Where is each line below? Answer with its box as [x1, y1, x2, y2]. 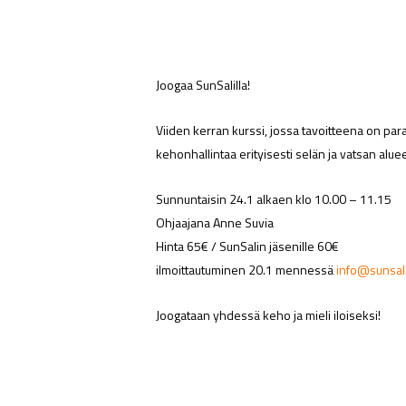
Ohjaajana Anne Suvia [156, 213, 275, 232]
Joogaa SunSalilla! [156, 75, 251, 94]
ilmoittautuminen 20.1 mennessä [156, 260, 337, 279]
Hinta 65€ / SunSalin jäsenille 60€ [156, 237, 340, 256]
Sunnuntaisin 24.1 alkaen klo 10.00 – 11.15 [156, 189, 392, 208]
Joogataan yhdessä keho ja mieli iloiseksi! [156, 305, 382, 324]
